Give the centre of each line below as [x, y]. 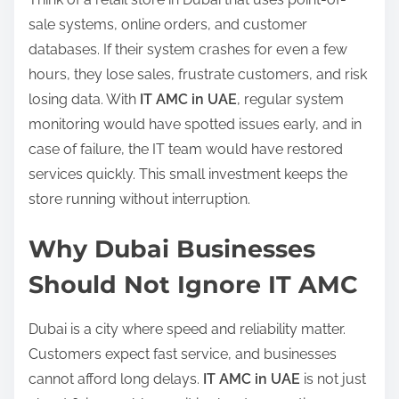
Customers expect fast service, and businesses [183, 354]
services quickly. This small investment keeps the [188, 174]
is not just [333, 379]
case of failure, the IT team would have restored [186, 149]
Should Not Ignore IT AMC [193, 285]
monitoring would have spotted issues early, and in [195, 124]
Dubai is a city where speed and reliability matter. [187, 330]
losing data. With [84, 99]
